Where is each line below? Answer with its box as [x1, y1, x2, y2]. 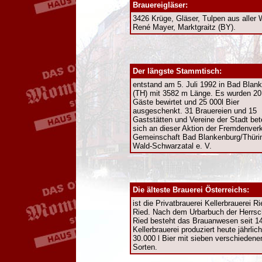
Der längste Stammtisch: [133, 67, 222, 75]
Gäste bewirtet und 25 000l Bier [133, 98, 239, 106]
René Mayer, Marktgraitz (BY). [133, 23, 236, 32]
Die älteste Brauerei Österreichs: [133, 185, 249, 194]
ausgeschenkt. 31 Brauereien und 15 [133, 106, 257, 115]
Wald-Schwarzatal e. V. [133, 142, 212, 150]
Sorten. [133, 243, 157, 251]
